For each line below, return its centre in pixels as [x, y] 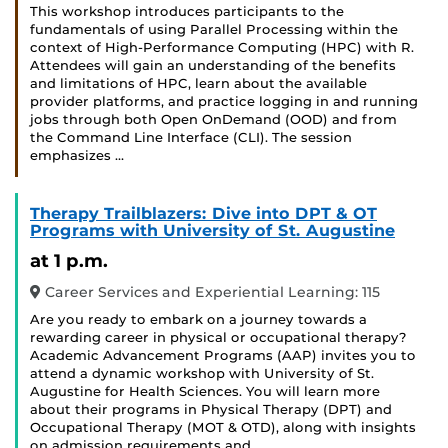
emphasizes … [77, 156]
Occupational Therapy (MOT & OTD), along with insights [223, 428]
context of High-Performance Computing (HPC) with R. [222, 48]
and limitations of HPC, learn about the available [198, 84]
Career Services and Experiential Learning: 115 [210, 292]
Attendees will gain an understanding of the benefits [213, 66]
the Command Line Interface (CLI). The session [191, 138]
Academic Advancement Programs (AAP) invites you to [223, 356]
